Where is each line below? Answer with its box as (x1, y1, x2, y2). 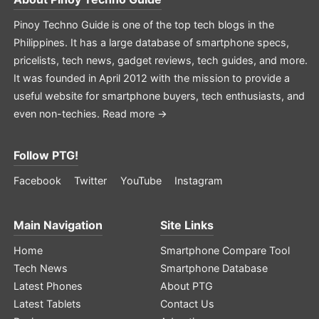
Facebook (13, 174, 61, 187)
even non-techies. (13, 107, 103, 120)
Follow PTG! (13, 147, 78, 162)
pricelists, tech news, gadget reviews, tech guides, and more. (13, 53, 308, 66)
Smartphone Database (160, 261, 268, 274)
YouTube (120, 174, 162, 187)
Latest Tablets (13, 297, 81, 310)
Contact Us (160, 297, 215, 310)
